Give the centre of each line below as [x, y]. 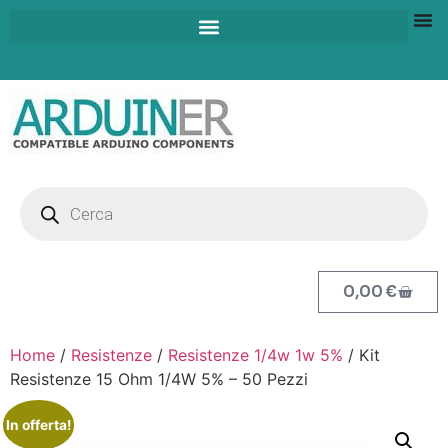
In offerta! [38, 424]
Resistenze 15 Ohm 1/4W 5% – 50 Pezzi [159, 379]
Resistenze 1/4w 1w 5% [255, 355]
